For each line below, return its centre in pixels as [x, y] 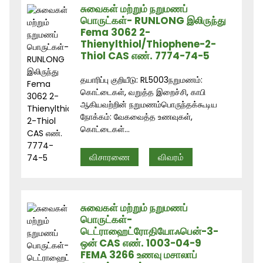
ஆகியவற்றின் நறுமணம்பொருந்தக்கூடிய [149, 104]
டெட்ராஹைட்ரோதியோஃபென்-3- [150, 231]
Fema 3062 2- [116, 32]
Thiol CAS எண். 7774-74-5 [145, 55]
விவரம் [171, 157]
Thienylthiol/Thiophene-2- [149, 44]
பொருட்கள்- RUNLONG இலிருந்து [154, 20]
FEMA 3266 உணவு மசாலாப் [139, 254]
